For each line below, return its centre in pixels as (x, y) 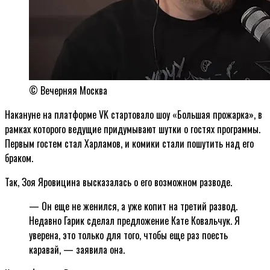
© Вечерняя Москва (68, 90)
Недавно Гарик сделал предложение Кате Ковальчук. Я (134, 220)
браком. (19, 158)
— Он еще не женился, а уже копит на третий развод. (133, 206)
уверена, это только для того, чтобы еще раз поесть (128, 235)
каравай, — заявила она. (77, 249)
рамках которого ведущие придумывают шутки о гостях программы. (133, 129)
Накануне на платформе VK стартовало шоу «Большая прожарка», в (133, 114)
